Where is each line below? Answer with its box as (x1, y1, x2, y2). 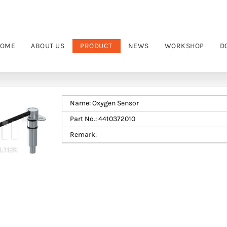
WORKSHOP (164, 42, 204, 50)
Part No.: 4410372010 (70, 115, 135, 123)
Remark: (70, 130, 97, 139)
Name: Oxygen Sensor (70, 99, 139, 107)
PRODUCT (80, 42, 112, 50)
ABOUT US (31, 42, 64, 50)
